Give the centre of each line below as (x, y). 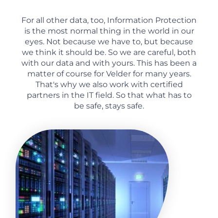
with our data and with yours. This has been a (109, 63)
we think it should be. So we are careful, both (109, 53)
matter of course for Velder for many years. (109, 74)
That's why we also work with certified (109, 85)
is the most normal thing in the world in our (109, 31)
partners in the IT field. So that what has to (109, 95)
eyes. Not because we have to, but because (109, 42)
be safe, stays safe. (109, 106)
